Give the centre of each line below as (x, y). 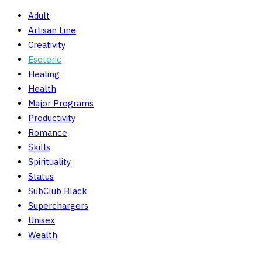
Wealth (43, 235)
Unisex (42, 220)
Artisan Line (52, 30)
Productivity (52, 118)
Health (42, 89)
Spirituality (49, 162)
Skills (39, 147)
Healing (44, 74)
